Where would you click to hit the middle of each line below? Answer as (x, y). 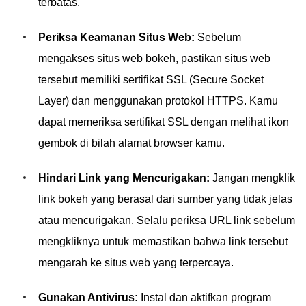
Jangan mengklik (252, 178)
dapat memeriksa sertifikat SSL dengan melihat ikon (164, 122)
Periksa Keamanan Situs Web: (116, 37)
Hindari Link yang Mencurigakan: (124, 178)
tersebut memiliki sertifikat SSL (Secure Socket (151, 80)
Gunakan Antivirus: (88, 297)
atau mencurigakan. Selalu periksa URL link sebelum (167, 220)
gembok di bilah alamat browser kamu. (131, 143)
